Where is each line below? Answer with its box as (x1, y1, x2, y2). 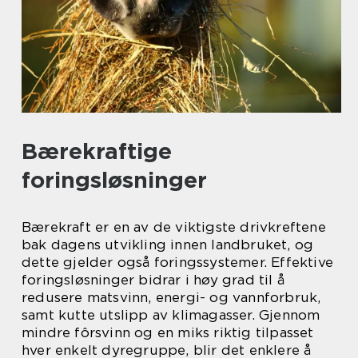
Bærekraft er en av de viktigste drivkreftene (22, 219, 326, 236)
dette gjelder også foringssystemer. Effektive (22, 254, 334, 271)
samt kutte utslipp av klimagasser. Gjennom (22, 307, 320, 324)
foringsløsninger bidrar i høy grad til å (22, 272, 285, 288)
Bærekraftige (22, 137, 172, 165)
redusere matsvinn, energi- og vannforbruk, (22, 289, 321, 306)
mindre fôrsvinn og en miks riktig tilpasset (22, 324, 314, 341)
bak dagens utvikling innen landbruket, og (22, 237, 314, 253)
